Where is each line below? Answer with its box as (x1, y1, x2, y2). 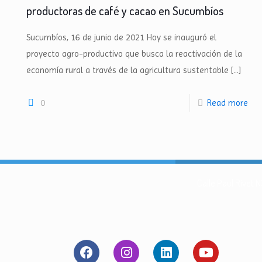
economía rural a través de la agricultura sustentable (26, 65, 229, 75)
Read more (206, 98, 248, 108)
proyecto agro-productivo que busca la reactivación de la (26, 49, 243, 59)
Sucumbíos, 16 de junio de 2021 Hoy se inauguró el (26, 32, 217, 43)
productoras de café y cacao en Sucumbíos (26, 3, 224, 18)
